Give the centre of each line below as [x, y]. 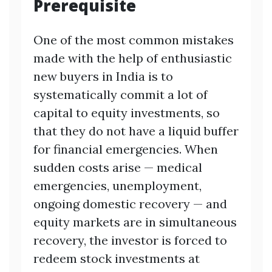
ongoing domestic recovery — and [130, 203]
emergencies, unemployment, [117, 185]
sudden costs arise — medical [118, 167]
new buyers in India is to [103, 76]
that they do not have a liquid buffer [136, 131]
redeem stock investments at [117, 258]
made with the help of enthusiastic [133, 58]
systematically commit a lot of [121, 94]
